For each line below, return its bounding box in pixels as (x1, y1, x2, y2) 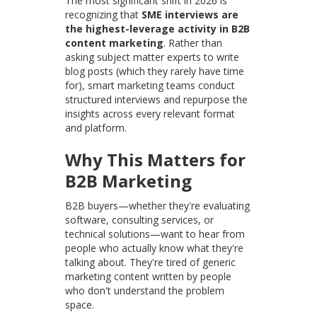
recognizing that (65, 8, 142, 22)
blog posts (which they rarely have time (65, 64, 245, 79)
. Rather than (163, 36, 223, 50)
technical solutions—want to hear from (65, 227, 246, 241)
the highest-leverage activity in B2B (65, 22, 250, 36)
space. (65, 298, 95, 312)
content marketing (65, 36, 164, 50)
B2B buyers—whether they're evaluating (65, 199, 250, 213)
